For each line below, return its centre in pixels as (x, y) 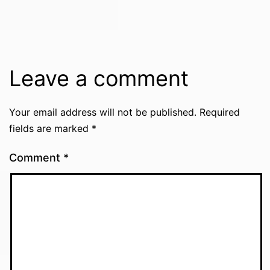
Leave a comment (99, 79)
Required (220, 112)
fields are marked (50, 129)
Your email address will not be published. (103, 112)
